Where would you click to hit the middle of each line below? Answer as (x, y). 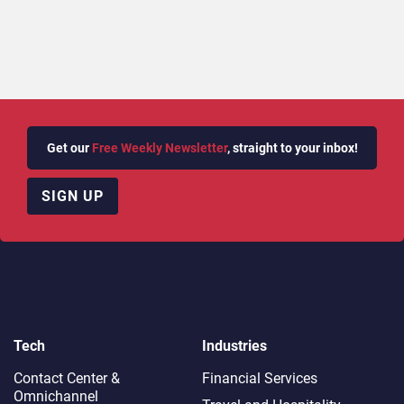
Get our (69, 147)
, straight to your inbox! (292, 147)
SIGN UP (73, 196)
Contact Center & (67, 378)
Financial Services (260, 378)
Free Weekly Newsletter (159, 147)
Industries (234, 345)
